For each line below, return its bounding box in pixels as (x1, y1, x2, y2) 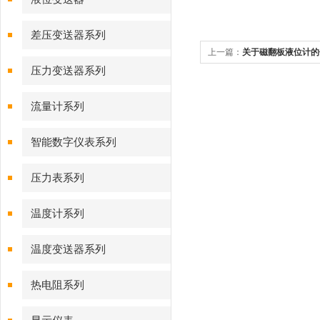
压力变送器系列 (31, 65, 106, 76)
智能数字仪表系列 (31, 136, 116, 148)
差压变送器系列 (31, 29, 106, 41)
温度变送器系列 (31, 244, 106, 255)
